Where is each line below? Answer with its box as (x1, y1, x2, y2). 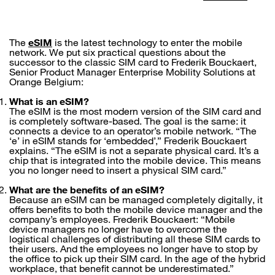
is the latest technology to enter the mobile (52, 36, 242, 48)
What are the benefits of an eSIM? (9, 184, 165, 196)
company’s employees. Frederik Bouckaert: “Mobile (9, 213, 235, 225)
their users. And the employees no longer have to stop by (9, 242, 258, 255)
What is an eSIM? (9, 95, 89, 107)
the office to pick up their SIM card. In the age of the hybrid (9, 252, 265, 265)
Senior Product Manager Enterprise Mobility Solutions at (9, 66, 255, 78)
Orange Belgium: (9, 76, 83, 88)
